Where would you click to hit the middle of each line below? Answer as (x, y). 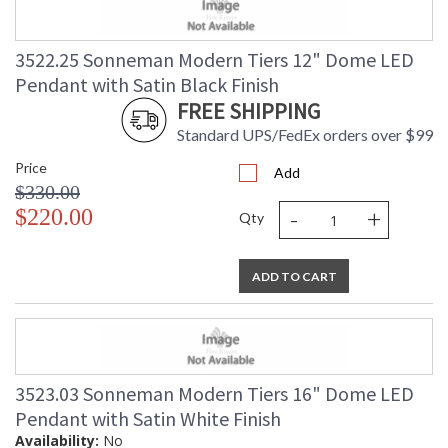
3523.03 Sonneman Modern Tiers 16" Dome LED (214, 394)
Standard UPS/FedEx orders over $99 (305, 135)
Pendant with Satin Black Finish (147, 85)
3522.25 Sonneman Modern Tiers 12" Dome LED (214, 60)
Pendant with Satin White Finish (148, 419)
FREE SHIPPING (248, 111)
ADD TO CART (294, 277)
